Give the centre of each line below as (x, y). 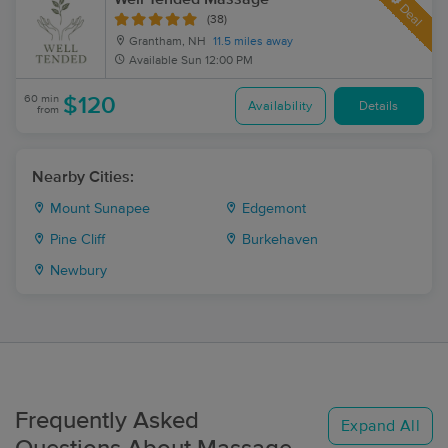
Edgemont (272, 209)
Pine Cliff (75, 240)
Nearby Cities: (83, 177)
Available (153, 61)
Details (379, 106)
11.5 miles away (253, 42)
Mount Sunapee (98, 209)
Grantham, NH (166, 42)
